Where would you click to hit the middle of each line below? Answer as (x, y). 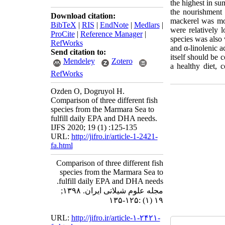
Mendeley (79, 61)
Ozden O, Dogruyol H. (87, 91)
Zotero (122, 61)
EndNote (114, 25)
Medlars (147, 25)
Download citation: (83, 16)
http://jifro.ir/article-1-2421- (114, 136)
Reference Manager (111, 34)
